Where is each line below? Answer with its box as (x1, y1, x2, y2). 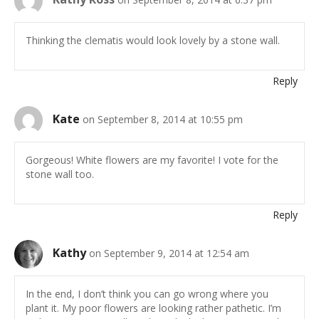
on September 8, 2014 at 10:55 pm (83, 113, 243, 127)
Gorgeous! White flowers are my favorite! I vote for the (26, 153, 278, 167)
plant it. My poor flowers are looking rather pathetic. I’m (26, 301, 281, 315)
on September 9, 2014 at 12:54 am (89, 246, 249, 261)
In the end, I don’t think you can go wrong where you (26, 287, 268, 301)
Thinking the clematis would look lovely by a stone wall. (26, 33, 280, 48)
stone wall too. (26, 167, 94, 182)
